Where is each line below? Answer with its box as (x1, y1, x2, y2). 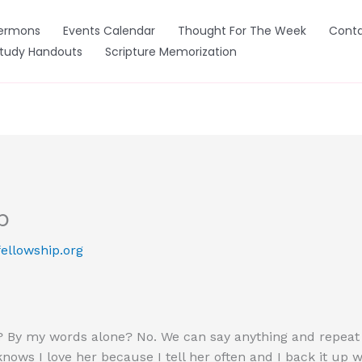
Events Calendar (63, 23, 155, 39)
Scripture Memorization (105, 44, 237, 60)
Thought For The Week (178, 23, 306, 39)
